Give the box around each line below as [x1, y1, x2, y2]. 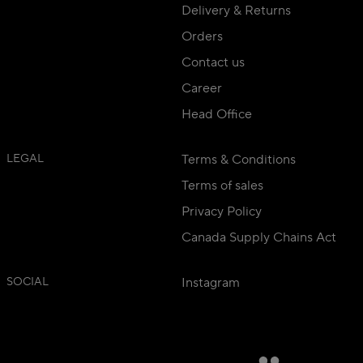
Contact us [181, 54, 245, 71]
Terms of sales [181, 177, 263, 194]
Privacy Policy [181, 203, 262, 220]
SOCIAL [6, 275, 49, 290]
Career [181, 80, 222, 97]
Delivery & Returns [181, 2, 291, 19]
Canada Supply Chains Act [181, 229, 336, 246]
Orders [181, 28, 223, 45]
